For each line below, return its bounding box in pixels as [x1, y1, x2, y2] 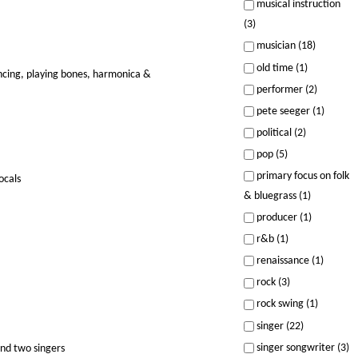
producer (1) [253, 212, 312, 225]
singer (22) [253, 320, 304, 332]
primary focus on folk [253, 170, 349, 182]
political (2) [253, 126, 306, 139]
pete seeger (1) [253, 105, 324, 117]
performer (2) [253, 83, 317, 96]
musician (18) [253, 40, 316, 53]
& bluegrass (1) [243, 190, 311, 203]
